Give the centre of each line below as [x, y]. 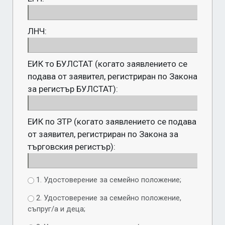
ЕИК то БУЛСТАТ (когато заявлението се [107, 64]
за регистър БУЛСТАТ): [73, 89]
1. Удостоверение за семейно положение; [108, 180]
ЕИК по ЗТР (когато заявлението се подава [112, 122]
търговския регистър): [72, 147]
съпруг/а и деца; [57, 209]
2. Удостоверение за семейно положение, [108, 198]
